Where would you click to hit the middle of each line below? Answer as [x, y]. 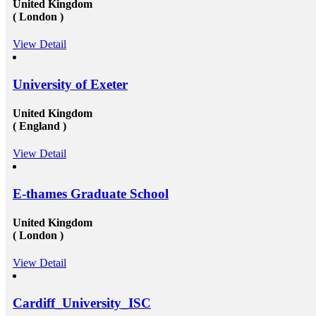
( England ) [39, 126]
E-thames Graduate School [91, 193]
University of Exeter [70, 84]
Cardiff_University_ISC [82, 303]
